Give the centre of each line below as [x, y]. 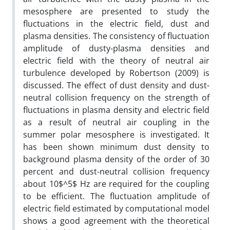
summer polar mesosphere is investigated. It [116, 134]
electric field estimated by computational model [116, 208]
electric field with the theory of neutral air [116, 60]
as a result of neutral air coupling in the [116, 122]
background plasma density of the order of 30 [116, 159]
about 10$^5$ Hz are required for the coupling [116, 184]
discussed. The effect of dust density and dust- [116, 85]
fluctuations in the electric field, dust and [116, 23]
